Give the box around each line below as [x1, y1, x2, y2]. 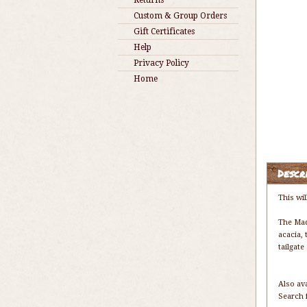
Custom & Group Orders [134, 11, 227, 21]
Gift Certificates [134, 27, 195, 36]
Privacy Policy [134, 58, 189, 68]
